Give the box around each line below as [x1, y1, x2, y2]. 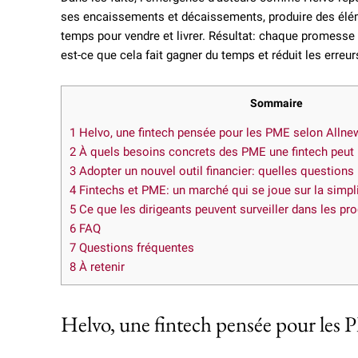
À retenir [76, 260, 125, 275]
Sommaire [250, 97, 303, 110]
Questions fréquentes [76, 241, 194, 256]
